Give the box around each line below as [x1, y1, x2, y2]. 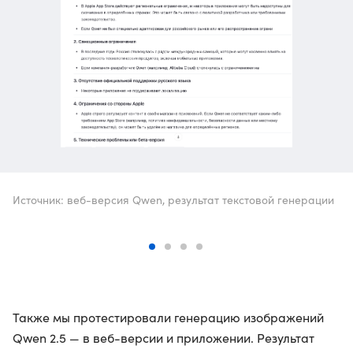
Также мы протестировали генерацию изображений [13, 309, 324, 325]
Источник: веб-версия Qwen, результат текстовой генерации [13, 192, 334, 207]
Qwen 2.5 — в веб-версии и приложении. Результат [13, 329, 314, 346]
